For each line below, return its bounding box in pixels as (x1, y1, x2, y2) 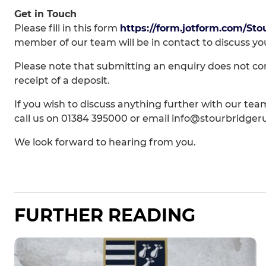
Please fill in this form (14, 23, 120, 34)
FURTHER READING (14, 204, 195, 227)
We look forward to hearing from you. (14, 137, 196, 148)
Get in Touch (14, 8, 77, 20)
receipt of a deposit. (14, 75, 110, 87)
